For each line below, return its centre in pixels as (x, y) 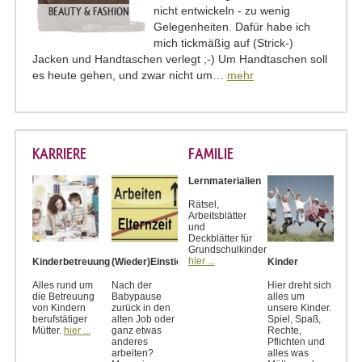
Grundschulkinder (227, 250)
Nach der (132, 286)
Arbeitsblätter (217, 216)
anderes (130, 342)
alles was (288, 354)
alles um (286, 297)
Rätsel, (203, 204)
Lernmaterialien (224, 181)
